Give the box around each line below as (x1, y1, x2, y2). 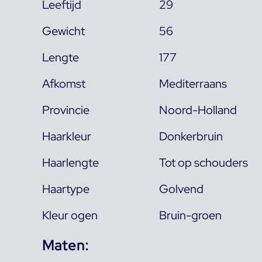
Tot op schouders (159, 154, 249, 170)
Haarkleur (42, 128, 91, 144)
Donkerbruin (159, 128, 223, 144)
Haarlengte (42, 154, 99, 170)
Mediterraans (159, 75, 227, 91)
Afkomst (42, 75, 85, 91)
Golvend (159, 181, 204, 196)
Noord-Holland (159, 102, 237, 118)
